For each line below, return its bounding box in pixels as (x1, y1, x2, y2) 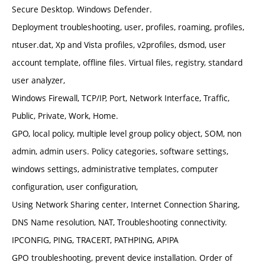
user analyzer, (12, 75, 65, 86)
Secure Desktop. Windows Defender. (12, 4, 152, 15)
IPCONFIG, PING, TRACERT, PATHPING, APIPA (12, 234, 179, 246)
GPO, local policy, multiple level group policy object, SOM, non (12, 128, 241, 140)
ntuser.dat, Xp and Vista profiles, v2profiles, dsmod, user (12, 39, 226, 51)
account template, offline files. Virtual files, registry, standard (12, 57, 243, 69)
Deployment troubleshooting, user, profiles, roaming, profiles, (12, 21, 244, 33)
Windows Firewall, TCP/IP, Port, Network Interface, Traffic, (12, 92, 230, 104)
